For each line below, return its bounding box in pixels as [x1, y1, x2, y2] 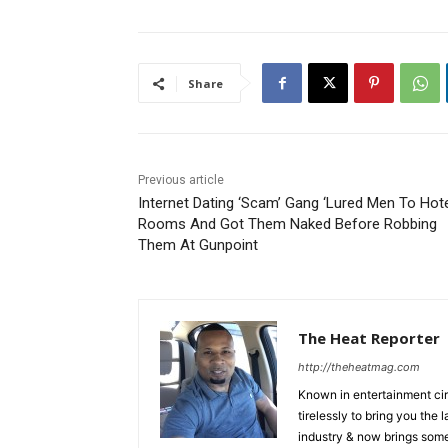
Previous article [138, 173, 224, 188]
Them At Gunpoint [138, 236, 258, 255]
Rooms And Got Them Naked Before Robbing [138, 215, 437, 234]
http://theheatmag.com [298, 360, 420, 375]
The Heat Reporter [298, 328, 440, 349]
